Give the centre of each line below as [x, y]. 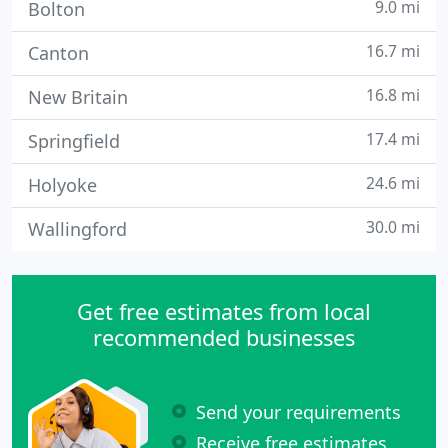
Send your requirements [298, 411]
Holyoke [62, 185]
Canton [58, 53]
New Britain [78, 97]
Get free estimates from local [224, 311]
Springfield [74, 141]
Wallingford [77, 229]
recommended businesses [224, 337]
